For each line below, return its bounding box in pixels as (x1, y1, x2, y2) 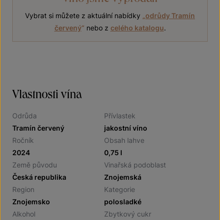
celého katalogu (110, 24, 164, 32)
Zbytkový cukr (104, 210, 151, 218)
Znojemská (104, 173, 141, 181)
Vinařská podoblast (104, 161, 166, 169)
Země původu (12, 161, 57, 169)
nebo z (84, 24, 110, 32)
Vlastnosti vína (12, 87, 82, 101)
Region (12, 185, 34, 193)
